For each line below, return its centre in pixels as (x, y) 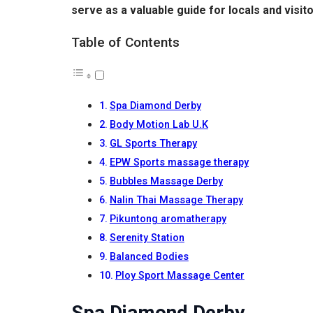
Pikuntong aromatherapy (168, 219)
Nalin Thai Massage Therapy (176, 200)
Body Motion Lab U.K (159, 124)
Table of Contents (125, 43)
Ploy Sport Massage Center (180, 275)
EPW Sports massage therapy (179, 162)
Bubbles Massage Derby (166, 181)
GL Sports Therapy (153, 143)
